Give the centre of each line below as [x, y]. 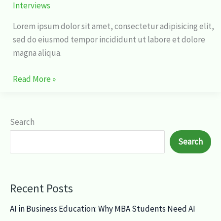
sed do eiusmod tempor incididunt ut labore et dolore [109, 40]
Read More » [34, 79]
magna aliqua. [37, 53]
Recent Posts [41, 188]
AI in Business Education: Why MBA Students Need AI [103, 209]
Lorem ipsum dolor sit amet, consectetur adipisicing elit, [113, 26]
